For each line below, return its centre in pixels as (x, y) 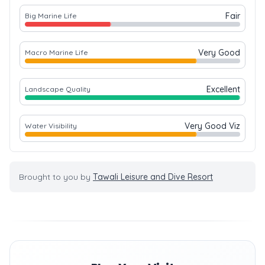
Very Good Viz (212, 126)
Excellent (223, 89)
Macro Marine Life (56, 52)
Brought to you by (56, 177)
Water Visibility (51, 126)
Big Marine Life (51, 16)
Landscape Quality (58, 89)
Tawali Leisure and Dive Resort (153, 177)
